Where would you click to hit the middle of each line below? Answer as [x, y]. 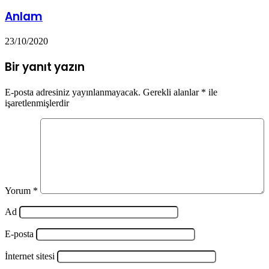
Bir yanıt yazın [45, 67]
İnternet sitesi [30, 256]
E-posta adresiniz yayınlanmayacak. [73, 92]
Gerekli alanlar [172, 92]
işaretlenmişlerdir [37, 103]
